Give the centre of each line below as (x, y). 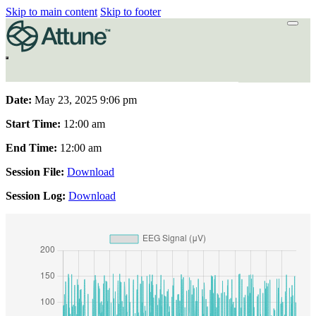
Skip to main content (51, 12)
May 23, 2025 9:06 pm (84, 100)
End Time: (31, 148)
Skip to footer (130, 12)
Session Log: (36, 196)
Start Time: (33, 124)
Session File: (35, 172)
